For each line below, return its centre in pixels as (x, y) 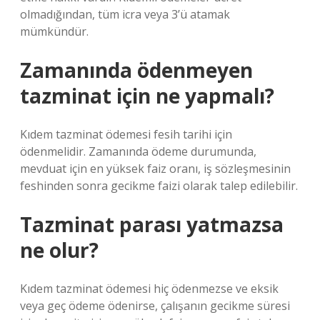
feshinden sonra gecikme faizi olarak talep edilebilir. (159, 186)
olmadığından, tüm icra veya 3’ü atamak (125, 14)
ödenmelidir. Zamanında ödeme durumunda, (138, 151)
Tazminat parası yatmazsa (152, 224)
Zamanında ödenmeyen (136, 70)
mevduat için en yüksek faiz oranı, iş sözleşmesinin (155, 169)
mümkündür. (54, 31)
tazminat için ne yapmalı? (147, 96)
